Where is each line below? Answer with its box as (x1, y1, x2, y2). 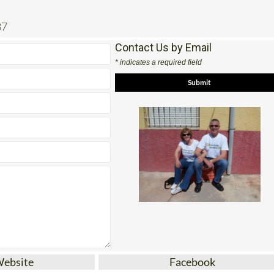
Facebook (169, 254, 216, 268)
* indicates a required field (115, 57, 202, 67)
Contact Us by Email (115, 40, 212, 54)
